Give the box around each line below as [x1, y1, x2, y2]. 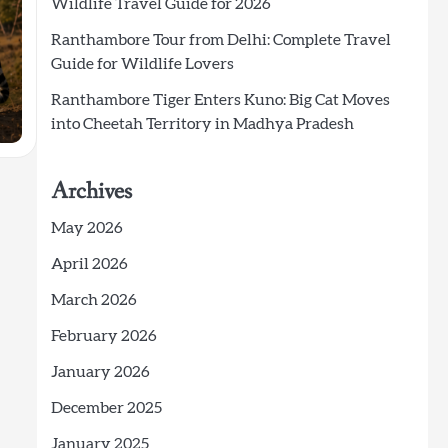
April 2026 [50, 256, 128, 272]
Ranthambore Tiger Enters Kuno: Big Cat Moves [50, 92, 390, 108]
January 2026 [50, 364, 150, 380]
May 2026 [50, 220, 123, 236]
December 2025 [50, 400, 162, 416]
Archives [50, 176, 132, 207]
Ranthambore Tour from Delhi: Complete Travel [50, 32, 391, 48]
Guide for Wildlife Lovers [50, 56, 234, 72]
